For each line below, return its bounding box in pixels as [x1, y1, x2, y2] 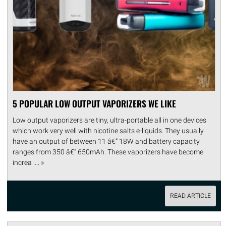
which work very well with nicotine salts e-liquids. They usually [13, 126, 204, 135]
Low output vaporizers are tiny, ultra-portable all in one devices [13, 116, 206, 124]
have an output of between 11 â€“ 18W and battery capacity [13, 137, 200, 145]
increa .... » [13, 158, 44, 166]
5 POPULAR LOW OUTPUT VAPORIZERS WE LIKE [13, 96, 176, 110]
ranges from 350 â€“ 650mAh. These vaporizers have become [13, 147, 203, 156]
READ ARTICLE [169, 192, 211, 199]
